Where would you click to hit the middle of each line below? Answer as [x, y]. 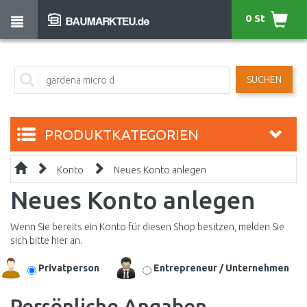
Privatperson [69, 268]
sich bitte [31, 241]
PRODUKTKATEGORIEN [122, 134]
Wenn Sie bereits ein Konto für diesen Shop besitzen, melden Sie [147, 227]
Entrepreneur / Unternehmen [221, 268]
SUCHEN [264, 79]
